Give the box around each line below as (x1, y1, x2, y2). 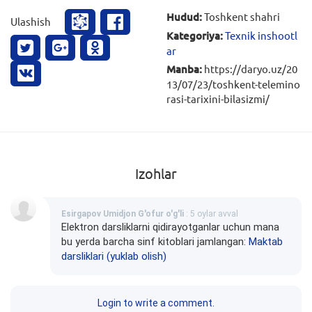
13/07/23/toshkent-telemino (166, 77, 300, 91)
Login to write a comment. (97, 297, 214, 309)
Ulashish (10, 15, 51, 29)
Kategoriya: (166, 29, 223, 43)
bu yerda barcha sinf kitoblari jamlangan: (61, 235, 249, 249)
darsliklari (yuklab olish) (61, 250, 166, 263)
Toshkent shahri (202, 10, 280, 24)
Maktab (249, 235, 283, 249)
